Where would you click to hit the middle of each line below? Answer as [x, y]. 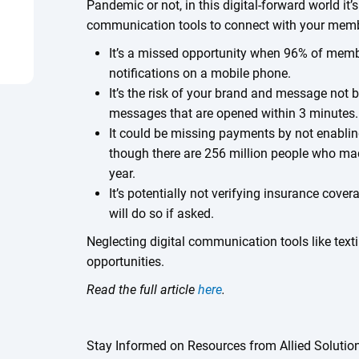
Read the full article [143, 290]
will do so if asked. [161, 214]
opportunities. [126, 262]
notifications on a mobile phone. [201, 73]
